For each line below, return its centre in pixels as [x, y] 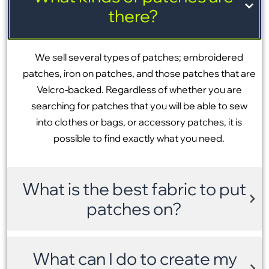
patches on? [134, 209]
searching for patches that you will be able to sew [139, 106]
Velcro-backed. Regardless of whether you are [139, 89]
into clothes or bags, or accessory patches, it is [139, 122]
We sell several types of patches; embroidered [139, 57]
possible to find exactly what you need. [139, 138]
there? [133, 16]
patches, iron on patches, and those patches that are [139, 73]
